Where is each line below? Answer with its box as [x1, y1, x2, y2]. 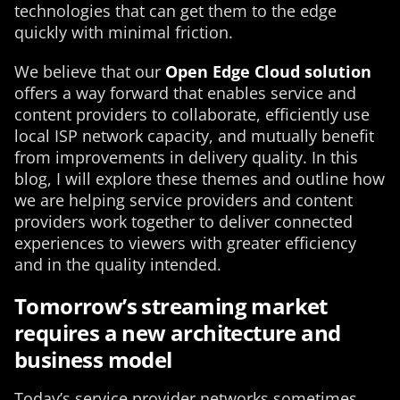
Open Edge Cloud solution [165, 61, 371, 82]
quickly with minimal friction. [14, 21, 233, 43]
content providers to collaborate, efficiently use [14, 104, 370, 125]
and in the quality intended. [14, 254, 221, 275]
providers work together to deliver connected [14, 211, 353, 232]
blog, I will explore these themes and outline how [14, 168, 385, 189]
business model [14, 345, 172, 374]
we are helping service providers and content [14, 189, 353, 211]
